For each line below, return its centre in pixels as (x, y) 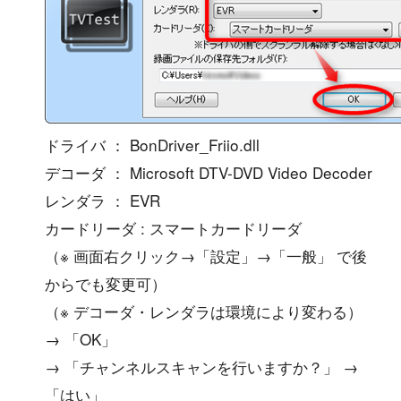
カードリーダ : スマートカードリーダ (176, 227)
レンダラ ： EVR (105, 200)
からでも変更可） (108, 283)
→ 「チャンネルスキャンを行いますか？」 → (202, 366)
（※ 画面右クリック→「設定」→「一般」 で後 (206, 255)
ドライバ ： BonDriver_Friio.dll (155, 144)
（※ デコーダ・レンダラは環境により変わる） (206, 311)
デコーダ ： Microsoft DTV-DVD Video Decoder (211, 172)
